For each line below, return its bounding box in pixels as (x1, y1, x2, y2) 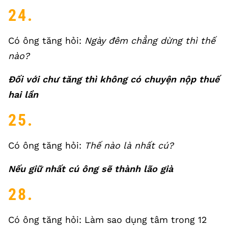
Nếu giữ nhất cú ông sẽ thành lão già (8, 163, 173, 174)
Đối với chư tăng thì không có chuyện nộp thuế (8, 74, 219, 84)
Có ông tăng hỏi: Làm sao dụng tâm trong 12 (8, 214, 207, 225)
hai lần (8, 89, 38, 100)
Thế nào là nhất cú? (84, 140, 174, 151)
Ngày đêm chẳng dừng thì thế (84, 35, 215, 46)
